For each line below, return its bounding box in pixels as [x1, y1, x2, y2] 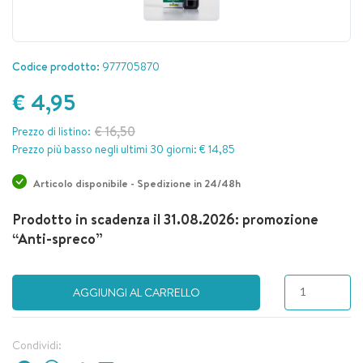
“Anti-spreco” [12, 228, 103, 249]
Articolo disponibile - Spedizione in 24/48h [33, 176, 241, 190]
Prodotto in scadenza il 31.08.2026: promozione [12, 209, 318, 229]
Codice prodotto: [12, 58, 100, 75]
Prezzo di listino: [12, 122, 91, 139]
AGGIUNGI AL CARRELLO [72, 284, 200, 301]
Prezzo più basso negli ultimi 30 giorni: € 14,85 [12, 141, 235, 157]
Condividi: [12, 337, 62, 353]
